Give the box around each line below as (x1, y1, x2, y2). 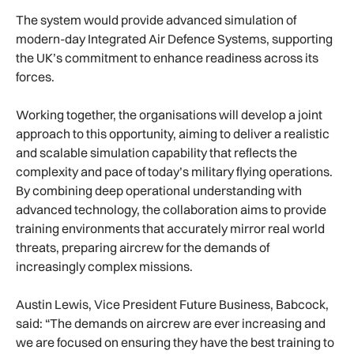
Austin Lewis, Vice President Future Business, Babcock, (16, 296, 329, 313)
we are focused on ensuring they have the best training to (16, 334, 334, 351)
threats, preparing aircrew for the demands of (16, 239, 269, 256)
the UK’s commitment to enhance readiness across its (16, 50, 318, 66)
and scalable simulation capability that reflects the (16, 145, 297, 161)
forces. (16, 69, 55, 85)
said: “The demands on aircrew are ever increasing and (16, 315, 326, 332)
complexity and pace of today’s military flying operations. (16, 164, 333, 180)
